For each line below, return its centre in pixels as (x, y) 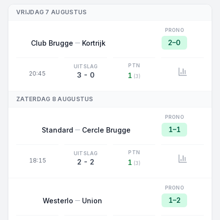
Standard (58, 130)
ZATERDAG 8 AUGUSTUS (55, 99)
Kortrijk (94, 43)
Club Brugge (52, 43)
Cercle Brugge (107, 130)
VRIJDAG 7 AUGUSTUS (52, 12)
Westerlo (58, 200)
